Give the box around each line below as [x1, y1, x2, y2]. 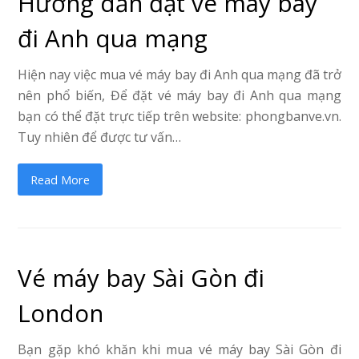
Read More [30, 171, 91, 188]
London [18, 296, 104, 330]
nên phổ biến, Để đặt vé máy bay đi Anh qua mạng [18, 87, 341, 105]
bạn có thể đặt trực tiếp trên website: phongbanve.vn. [18, 107, 341, 126]
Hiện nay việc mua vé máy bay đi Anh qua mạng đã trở [18, 66, 341, 84]
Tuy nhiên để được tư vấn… [18, 128, 182, 147]
